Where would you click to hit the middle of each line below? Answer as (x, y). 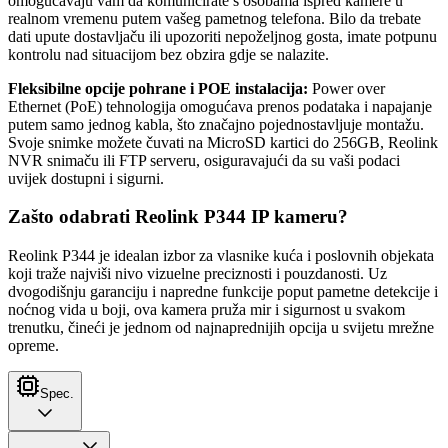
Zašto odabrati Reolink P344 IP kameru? (178, 217)
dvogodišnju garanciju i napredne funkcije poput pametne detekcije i (223, 292)
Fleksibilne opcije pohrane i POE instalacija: (158, 88)
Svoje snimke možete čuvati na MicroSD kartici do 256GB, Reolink (223, 142)
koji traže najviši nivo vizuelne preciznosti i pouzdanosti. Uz (197, 274)
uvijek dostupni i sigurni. (86, 178)
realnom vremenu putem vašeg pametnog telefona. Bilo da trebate (214, 18)
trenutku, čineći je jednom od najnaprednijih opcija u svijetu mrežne (221, 328)
